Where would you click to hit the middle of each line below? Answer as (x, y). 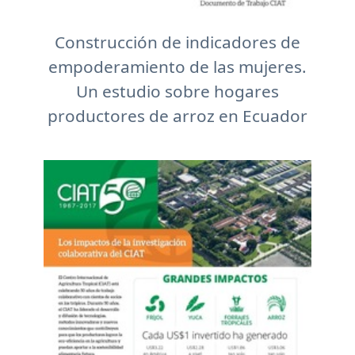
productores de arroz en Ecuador (177, 116)
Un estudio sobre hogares (177, 91)
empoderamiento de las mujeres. (177, 67)
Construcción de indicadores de (177, 42)
